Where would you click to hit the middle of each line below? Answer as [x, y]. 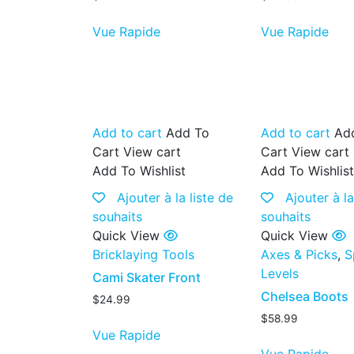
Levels [280, 273]
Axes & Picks [299, 254]
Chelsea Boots [305, 296]
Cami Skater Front [147, 277]
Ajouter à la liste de [175, 197]
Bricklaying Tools [143, 254]
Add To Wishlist [139, 170]
